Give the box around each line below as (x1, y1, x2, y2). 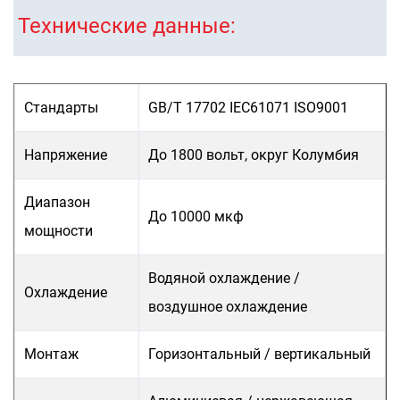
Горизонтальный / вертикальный (148, 346, 371, 362)
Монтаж (24, 346, 79, 362)
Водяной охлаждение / (148, 270, 300, 287)
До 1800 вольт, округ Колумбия (148, 146, 359, 163)
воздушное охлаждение (148, 298, 307, 315)
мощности (24, 222, 93, 239)
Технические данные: (18, 13, 236, 38)
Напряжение (24, 146, 107, 163)
